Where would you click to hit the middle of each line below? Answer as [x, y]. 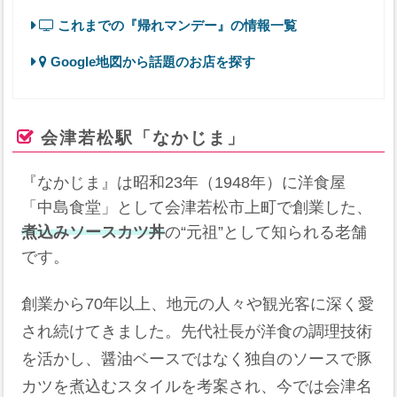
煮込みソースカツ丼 [93, 233]
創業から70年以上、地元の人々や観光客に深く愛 [198, 304]
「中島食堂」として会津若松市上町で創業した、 [197, 208]
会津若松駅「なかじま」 [144, 138]
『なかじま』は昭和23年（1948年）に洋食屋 [184, 183]
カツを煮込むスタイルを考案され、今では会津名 [197, 386]
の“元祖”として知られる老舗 [266, 233]
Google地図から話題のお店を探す [151, 62]
